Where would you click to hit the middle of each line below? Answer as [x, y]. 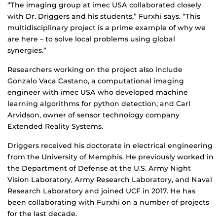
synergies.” [27, 51]
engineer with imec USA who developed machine [98, 92]
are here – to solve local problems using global [91, 39]
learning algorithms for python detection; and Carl [99, 104]
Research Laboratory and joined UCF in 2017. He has [101, 191]
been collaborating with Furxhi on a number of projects [108, 203]
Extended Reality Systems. [55, 127]
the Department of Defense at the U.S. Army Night [99, 168]
